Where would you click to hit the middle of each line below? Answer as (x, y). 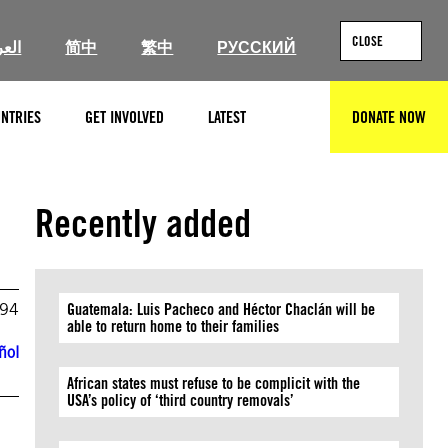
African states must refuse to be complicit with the (214, 383)
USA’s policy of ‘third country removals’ (185, 400)
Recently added (143, 223)
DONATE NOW (389, 117)
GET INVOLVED (124, 117)
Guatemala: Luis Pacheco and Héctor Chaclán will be (221, 309)
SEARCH (312, 126)
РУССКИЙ (257, 47)
